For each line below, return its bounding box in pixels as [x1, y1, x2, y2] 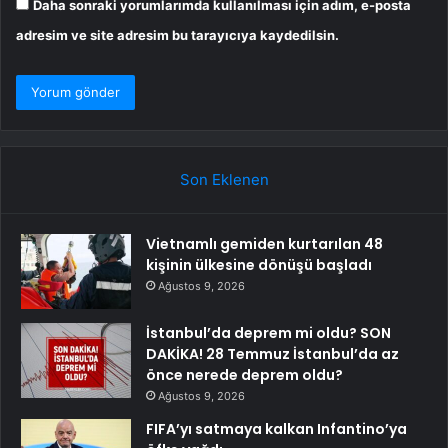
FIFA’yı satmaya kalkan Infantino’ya [146, 419, 407, 439]
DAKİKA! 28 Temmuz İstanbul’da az [146, 344, 399, 364]
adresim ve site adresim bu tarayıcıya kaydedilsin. [16, 27, 339, 43]
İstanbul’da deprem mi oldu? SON [146, 323, 391, 343]
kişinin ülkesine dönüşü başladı [146, 255, 372, 275]
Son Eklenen [179, 170, 269, 189]
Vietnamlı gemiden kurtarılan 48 [146, 234, 383, 254]
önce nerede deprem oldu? [146, 365, 343, 385]
